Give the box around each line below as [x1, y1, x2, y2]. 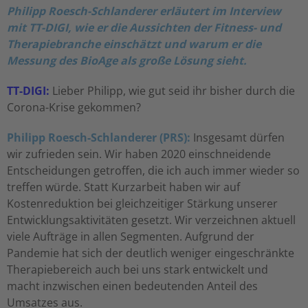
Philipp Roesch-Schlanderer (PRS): [7, 130, 190, 146]
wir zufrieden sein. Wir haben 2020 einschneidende [7, 146, 271, 162]
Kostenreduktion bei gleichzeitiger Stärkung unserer [7, 196, 278, 212]
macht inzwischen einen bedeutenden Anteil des [7, 278, 258, 294]
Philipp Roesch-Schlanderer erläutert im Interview [7, 3, 281, 19]
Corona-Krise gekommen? [7, 100, 141, 115]
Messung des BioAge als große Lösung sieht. [7, 53, 247, 69]
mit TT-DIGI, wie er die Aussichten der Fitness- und [7, 20, 281, 36]
